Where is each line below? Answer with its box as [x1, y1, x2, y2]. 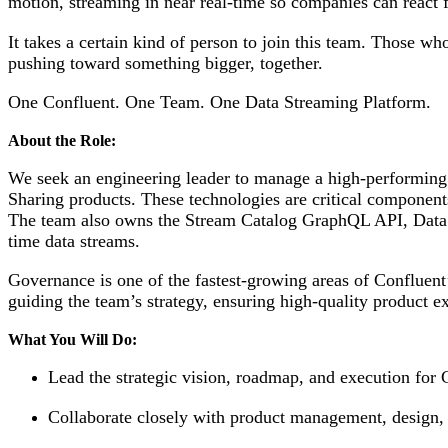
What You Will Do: [8, 330, 137, 348]
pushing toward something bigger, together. [8, 52, 323, 73]
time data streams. [8, 230, 140, 251]
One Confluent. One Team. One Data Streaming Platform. [8, 92, 431, 113]
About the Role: [8, 131, 116, 149]
